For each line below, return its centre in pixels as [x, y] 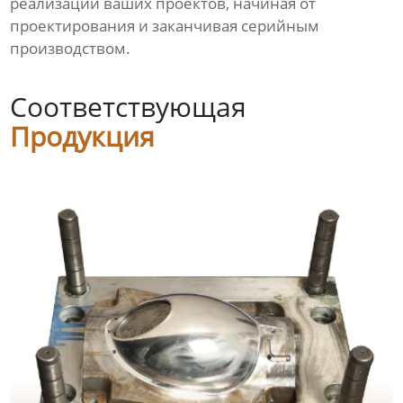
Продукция [83, 137]
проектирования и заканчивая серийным [165, 26]
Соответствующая [129, 107]
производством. [71, 49]
